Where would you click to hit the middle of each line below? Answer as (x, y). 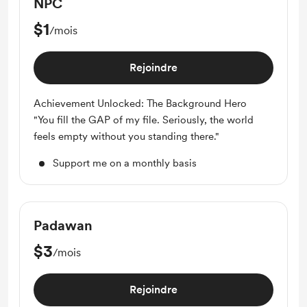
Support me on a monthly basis (125, 163)
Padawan (63, 225)
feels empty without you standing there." (126, 136)
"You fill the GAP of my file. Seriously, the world (144, 120)
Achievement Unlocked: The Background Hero (140, 103)
